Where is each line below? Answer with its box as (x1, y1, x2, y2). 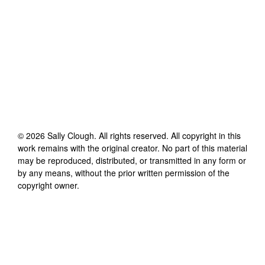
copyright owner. (18, 179, 79, 191)
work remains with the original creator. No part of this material (18, 141, 247, 154)
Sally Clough (47, 129, 94, 141)
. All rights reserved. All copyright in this (94, 129, 241, 141)
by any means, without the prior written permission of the (18, 166, 230, 179)
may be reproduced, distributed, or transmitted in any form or (18, 154, 246, 166)
